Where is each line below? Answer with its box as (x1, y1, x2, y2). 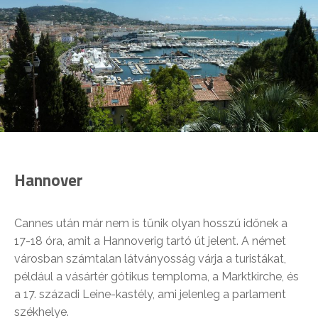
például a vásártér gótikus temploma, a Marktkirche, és (14, 270, 299, 284)
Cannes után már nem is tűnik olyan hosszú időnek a (14, 216, 287, 231)
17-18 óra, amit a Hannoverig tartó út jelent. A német (14, 234, 286, 248)
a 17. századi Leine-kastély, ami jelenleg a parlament (14, 287, 286, 302)
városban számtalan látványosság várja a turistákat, (14, 252, 286, 266)
